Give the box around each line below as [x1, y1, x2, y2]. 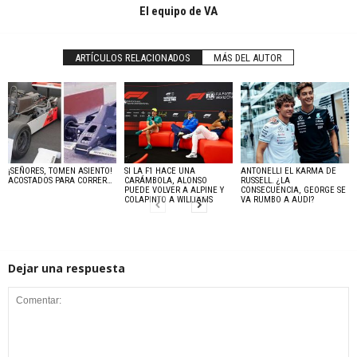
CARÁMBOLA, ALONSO [124, 175, 207, 186]
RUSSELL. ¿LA [240, 175, 290, 186]
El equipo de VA [139, 4, 218, 18]
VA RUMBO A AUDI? [240, 194, 314, 205]
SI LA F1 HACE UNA [124, 165, 195, 176]
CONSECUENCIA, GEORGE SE [240, 184, 346, 195]
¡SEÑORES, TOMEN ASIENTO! [8, 165, 112, 176]
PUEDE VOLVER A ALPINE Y [124, 184, 224, 195]
